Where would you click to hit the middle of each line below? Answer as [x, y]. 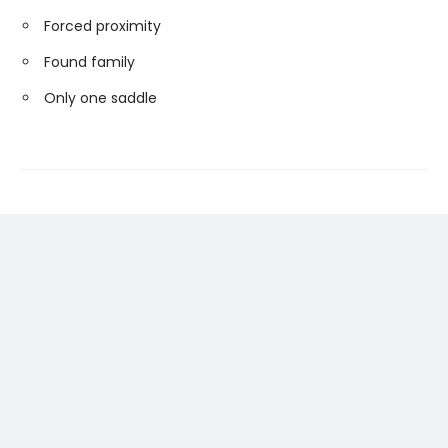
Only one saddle [100, 98]
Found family [89, 62]
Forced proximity [102, 26]
